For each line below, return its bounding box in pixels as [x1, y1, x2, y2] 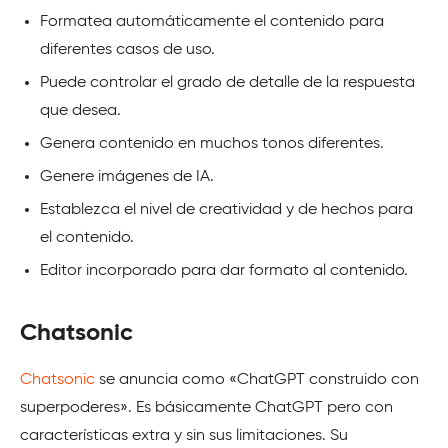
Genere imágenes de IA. [40, 168, 214, 185]
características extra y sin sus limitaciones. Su [20, 427, 348, 444]
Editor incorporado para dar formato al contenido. [40, 262, 408, 279]
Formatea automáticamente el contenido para [40, 13, 384, 30]
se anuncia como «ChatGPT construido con [95, 371, 419, 388]
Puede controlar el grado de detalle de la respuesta [40, 74, 415, 91]
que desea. [40, 102, 121, 119]
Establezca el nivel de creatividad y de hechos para [40, 201, 413, 218]
